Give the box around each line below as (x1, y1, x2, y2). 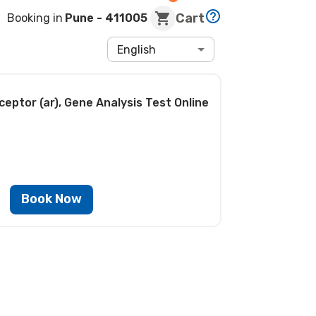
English (117, 42, 157, 56)
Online (174, 95, 209, 109)
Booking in (7, 11, 63, 25)
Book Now (21, 191, 83, 207)
